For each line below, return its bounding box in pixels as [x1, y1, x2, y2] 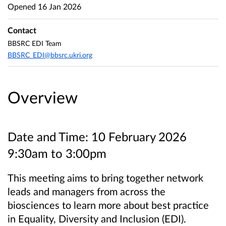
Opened [8, 1, 36, 11]
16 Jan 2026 [36, 1, 81, 11]
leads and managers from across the [8, 185, 165, 197]
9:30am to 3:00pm [8, 146, 106, 160]
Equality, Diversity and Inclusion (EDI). [18, 212, 189, 224]
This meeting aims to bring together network [8, 172, 203, 184]
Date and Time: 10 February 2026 [8, 129, 187, 144]
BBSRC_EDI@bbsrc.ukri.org [8, 50, 92, 60]
